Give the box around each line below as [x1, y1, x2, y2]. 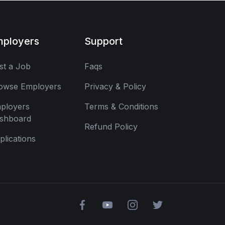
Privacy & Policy [84, 81, 146, 91]
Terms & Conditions [84, 101, 158, 111]
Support [84, 35, 123, 47]
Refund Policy [84, 121, 138, 132]
